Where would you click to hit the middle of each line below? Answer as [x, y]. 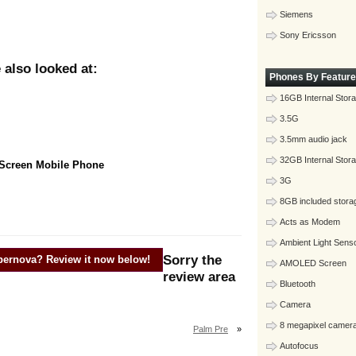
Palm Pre [211, 329]
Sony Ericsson [308, 35]
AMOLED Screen [313, 263]
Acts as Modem [310, 222]
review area [199, 277]
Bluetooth [298, 284]
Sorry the [192, 260]
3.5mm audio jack [313, 139]
